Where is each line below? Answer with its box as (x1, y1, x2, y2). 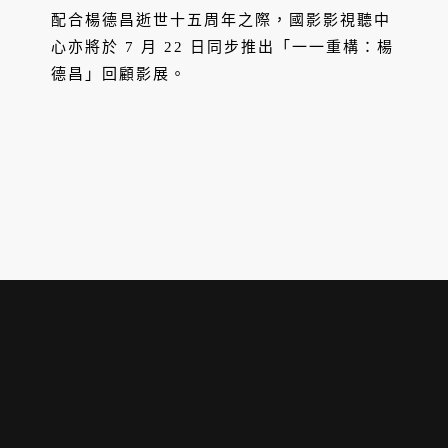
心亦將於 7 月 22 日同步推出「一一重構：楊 (50, 39, 394, 56)
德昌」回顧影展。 (50, 66, 187, 83)
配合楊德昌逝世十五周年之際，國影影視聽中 (50, 12, 391, 29)
